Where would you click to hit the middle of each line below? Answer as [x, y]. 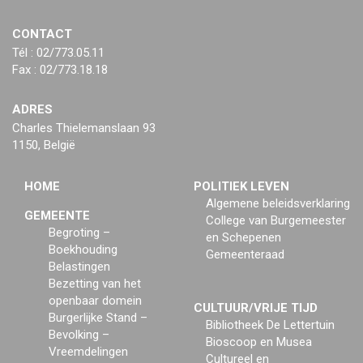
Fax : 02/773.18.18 [60, 70]
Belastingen [79, 267]
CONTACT [42, 34]
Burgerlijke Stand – [98, 318]
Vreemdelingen [88, 352]
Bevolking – [79, 335]
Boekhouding [83, 250]
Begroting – [79, 233]
